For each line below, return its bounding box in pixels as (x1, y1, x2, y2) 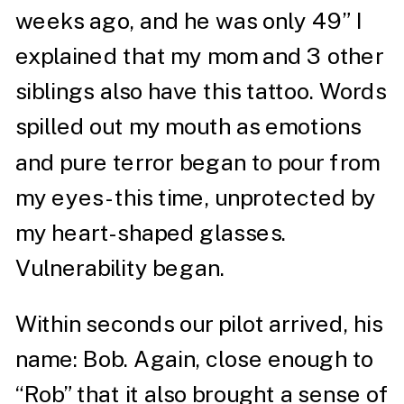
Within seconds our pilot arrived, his (14, 310, 383, 337)
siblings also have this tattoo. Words (14, 78, 387, 105)
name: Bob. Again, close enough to (14, 345, 374, 372)
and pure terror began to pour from (14, 148, 381, 176)
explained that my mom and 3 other (14, 42, 384, 69)
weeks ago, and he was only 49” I (14, 7, 363, 34)
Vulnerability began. (14, 254, 230, 281)
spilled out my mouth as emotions (14, 113, 362, 141)
